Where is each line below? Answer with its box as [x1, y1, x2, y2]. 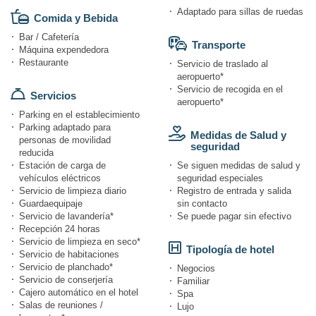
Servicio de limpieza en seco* [19, 236, 140, 248]
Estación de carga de [19, 160, 106, 171]
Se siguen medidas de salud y [177, 160, 300, 171]
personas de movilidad [19, 135, 111, 146]
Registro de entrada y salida [177, 186, 291, 197]
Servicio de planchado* [19, 262, 113, 273]
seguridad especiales [177, 173, 263, 184]
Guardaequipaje [19, 198, 83, 209]
